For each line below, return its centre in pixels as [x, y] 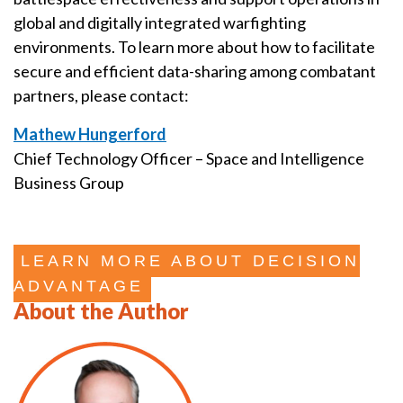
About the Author [101, 311]
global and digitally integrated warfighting [160, 23]
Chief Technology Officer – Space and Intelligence [189, 159]
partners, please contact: [101, 96]
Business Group [69, 183]
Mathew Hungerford [90, 134]
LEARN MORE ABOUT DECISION [190, 261]
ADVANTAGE [79, 287]
